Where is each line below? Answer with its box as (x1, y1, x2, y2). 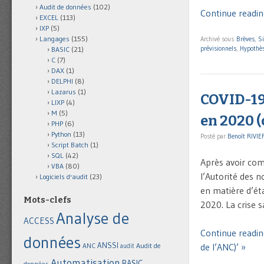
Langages (39, 34, 70, 44)
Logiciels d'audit (39, 172, 88, 181)
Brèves (236, 34, 255, 43)
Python (51, 130, 71, 139)
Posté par (200, 132, 227, 141)
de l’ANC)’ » (200, 241, 246, 253)
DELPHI (51, 77, 73, 86)
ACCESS (24, 215, 54, 227)
